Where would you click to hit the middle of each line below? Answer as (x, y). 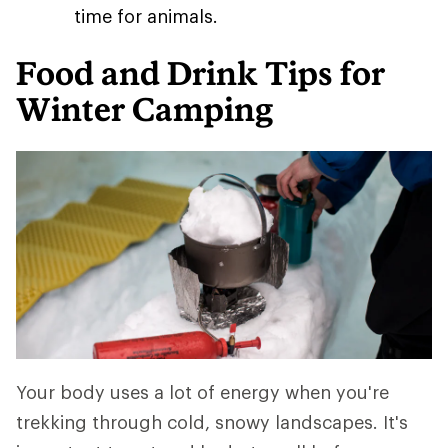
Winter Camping (144, 109)
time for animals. (146, 16)
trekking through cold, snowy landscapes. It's (212, 422)
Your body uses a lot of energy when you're (202, 392)
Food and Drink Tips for (200, 73)
